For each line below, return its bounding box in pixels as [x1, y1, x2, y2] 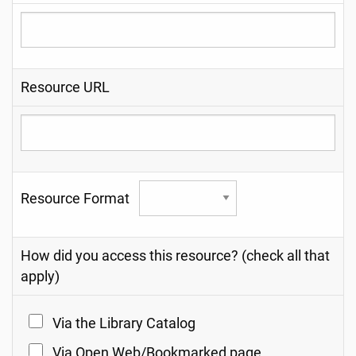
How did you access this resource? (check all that [21, 247, 330, 264]
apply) [21, 268, 60, 284]
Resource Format [21, 190, 139, 207]
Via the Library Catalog [49, 315, 195, 331]
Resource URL [21, 79, 110, 96]
